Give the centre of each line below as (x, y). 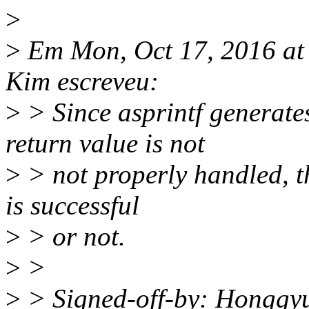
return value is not (105, 143)
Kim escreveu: (82, 81)
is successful (72, 206)
